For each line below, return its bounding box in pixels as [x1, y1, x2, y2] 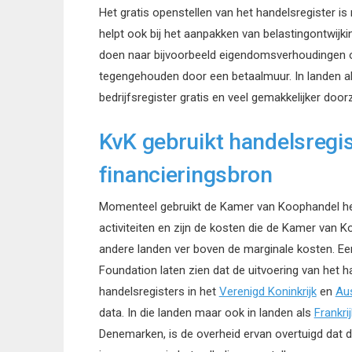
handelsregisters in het [98, 284, 219, 299]
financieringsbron [98, 162, 273, 189]
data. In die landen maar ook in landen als [98, 305, 314, 320]
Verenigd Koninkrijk [218, 284, 317, 299]
